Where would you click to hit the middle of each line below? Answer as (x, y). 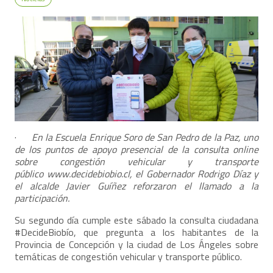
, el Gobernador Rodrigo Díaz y (194, 173)
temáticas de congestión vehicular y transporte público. (128, 256)
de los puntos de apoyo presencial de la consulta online (136, 149)
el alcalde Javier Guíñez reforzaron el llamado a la (136, 186)
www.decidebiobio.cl (88, 173)
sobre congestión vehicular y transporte (136, 161)
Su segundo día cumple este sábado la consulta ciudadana (136, 220)
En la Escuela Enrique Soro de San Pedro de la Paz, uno (145, 137)
